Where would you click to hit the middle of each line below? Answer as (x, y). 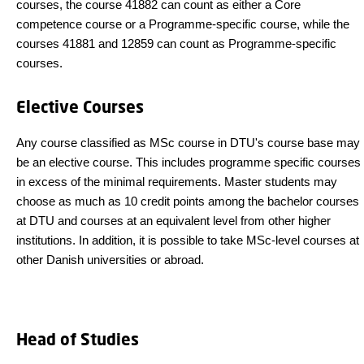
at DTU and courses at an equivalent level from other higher (173, 221)
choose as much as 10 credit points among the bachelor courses (188, 201)
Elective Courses (80, 107)
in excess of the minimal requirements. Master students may (177, 182)
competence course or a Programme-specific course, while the (183, 24)
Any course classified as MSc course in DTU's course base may (188, 143)
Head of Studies (78, 339)
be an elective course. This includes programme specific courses (188, 162)
